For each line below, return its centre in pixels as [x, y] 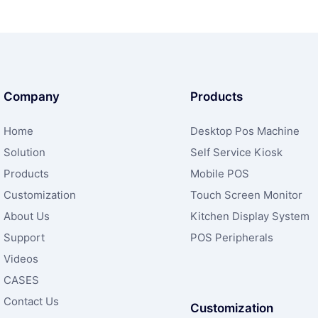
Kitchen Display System [250, 216]
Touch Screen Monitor [246, 195]
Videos [21, 259]
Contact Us [31, 302]
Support [24, 238]
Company [32, 97]
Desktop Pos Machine [245, 131]
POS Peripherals [231, 238]
